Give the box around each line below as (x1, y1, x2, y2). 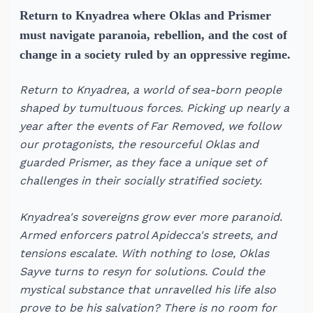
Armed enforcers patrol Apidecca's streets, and (20, 228, 277, 242)
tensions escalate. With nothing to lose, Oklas (20, 246, 269, 260)
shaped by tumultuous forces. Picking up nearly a (20, 101, 289, 115)
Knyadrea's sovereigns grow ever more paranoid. (20, 210, 282, 224)
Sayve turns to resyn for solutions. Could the (20, 264, 265, 278)
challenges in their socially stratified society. (20, 173, 262, 187)
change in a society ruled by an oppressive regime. (20, 47, 291, 61)
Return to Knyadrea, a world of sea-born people (20, 82, 282, 96)
